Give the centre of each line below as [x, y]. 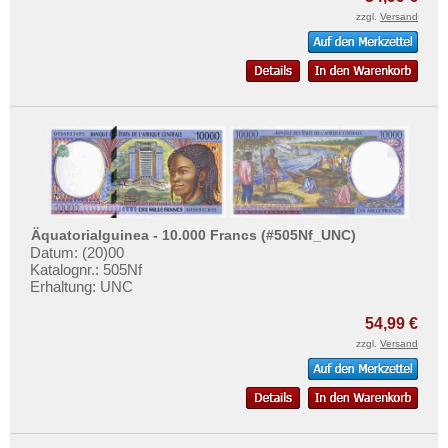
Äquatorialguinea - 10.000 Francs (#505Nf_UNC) [194, 234]
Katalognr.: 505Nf [86, 270]
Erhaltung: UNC [81, 287]
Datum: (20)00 [77, 253]
